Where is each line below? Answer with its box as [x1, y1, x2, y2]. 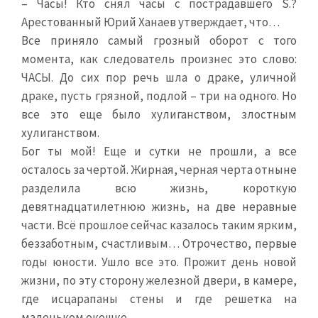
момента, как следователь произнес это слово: [21, 51, 297, 67]
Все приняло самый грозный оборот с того [21, 33, 297, 48]
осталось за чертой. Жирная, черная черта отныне [21, 162, 297, 177]
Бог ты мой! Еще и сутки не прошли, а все [21, 143, 297, 159]
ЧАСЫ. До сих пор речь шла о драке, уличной [21, 70, 297, 85]
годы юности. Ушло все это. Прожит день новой [21, 254, 297, 270]
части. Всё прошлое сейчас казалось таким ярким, [21, 217, 297, 233]
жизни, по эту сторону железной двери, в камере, [21, 273, 297, 288]
